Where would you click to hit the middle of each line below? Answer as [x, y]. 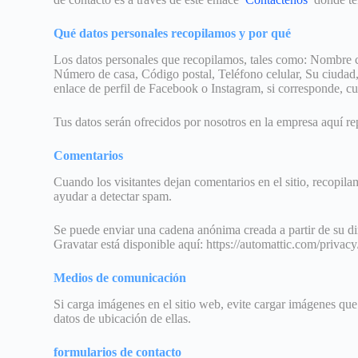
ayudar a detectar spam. [113, 196]
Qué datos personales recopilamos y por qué [173, 34]
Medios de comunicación [120, 277]
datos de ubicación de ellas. [123, 318]
